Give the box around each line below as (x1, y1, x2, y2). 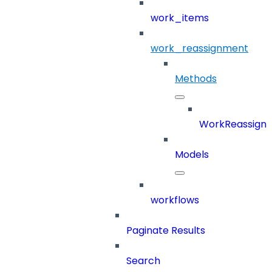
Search (126, 254, 160, 268)
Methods (175, 72, 217, 86)
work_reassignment (151, 41, 248, 56)
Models (175, 148, 209, 162)
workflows (151, 193, 199, 208)
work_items (151, 11, 209, 25)
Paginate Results (126, 223, 205, 238)
